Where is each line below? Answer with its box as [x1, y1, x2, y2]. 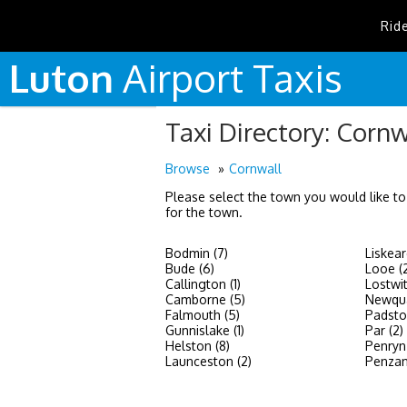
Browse [165, 161, 210, 176]
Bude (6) [165, 261, 214, 276]
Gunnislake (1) [165, 323, 244, 338]
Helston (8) [165, 338, 230, 353]
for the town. [165, 204, 243, 220]
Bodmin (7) [165, 245, 228, 261]
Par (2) [365, 323, 403, 338]
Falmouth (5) [165, 307, 240, 323]
